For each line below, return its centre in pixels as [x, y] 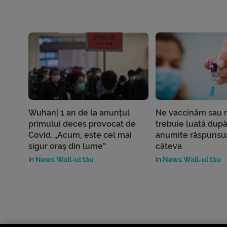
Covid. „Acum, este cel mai [80, 135]
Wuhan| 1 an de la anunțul [79, 113]
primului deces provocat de [82, 124]
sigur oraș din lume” [67, 146]
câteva [168, 146]
